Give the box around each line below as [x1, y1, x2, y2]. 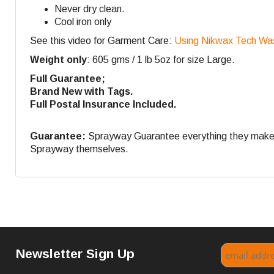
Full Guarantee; [30, 73, 105, 84]
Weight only [30, 54, 87, 65]
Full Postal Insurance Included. [30, 99, 176, 110]
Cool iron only [54, 17, 111, 28]
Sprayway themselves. [30, 144, 128, 155]
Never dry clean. [54, 4, 125, 15]
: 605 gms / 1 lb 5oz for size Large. [87, 54, 235, 65]
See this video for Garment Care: [30, 35, 174, 46]
